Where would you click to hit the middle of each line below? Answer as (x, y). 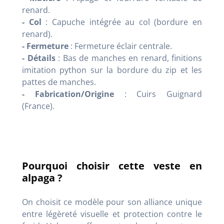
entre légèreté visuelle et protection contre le (112, 214)
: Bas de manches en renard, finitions (128, 58)
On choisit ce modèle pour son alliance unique (112, 202)
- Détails (39, 58)
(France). (38, 106)
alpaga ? (42, 177)
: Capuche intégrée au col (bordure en (121, 22)
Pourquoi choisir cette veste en (112, 165)
